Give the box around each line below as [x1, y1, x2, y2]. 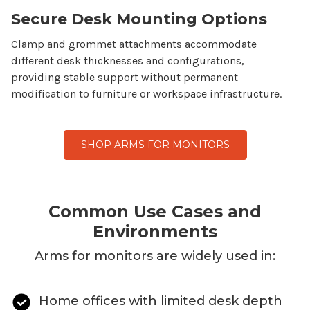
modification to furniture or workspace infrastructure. [11, 86, 282, 100]
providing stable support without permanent [11, 70, 238, 84]
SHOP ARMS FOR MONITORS [80, 138, 230, 151]
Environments [93, 221, 217, 241]
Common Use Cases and [48, 201, 262, 221]
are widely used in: [153, 248, 275, 264]
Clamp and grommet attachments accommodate [11, 37, 257, 51]
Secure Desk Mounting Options [11, 9, 267, 28]
